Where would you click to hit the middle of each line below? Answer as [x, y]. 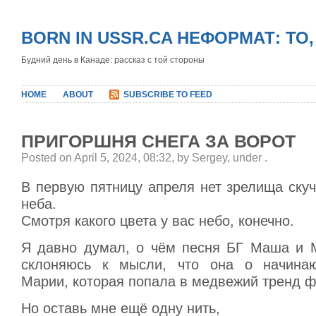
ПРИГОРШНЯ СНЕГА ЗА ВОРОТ [158, 141]
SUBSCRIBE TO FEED [168, 95]
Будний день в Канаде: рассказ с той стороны [113, 60]
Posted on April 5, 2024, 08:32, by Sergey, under [143, 158]
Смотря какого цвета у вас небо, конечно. [158, 221]
